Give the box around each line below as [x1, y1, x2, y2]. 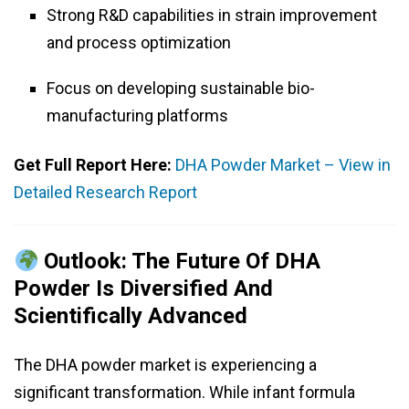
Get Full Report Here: [14, 155, 175, 175]
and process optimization [47, 33, 231, 53]
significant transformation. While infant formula [14, 383, 355, 403]
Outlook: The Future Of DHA [38, 248, 321, 275]
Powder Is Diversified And [14, 276, 273, 302]
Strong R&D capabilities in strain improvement [47, 5, 377, 26]
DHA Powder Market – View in [175, 155, 391, 175]
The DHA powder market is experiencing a [14, 355, 317, 375]
